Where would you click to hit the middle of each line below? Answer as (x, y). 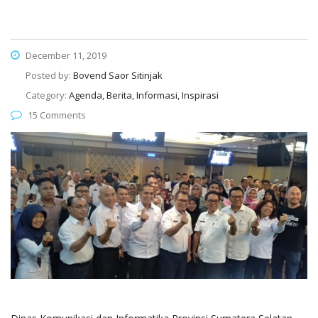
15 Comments (57, 115)
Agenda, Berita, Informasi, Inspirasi (144, 95)
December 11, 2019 (65, 55)
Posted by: (49, 75)
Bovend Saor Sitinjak (118, 75)
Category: (47, 95)
